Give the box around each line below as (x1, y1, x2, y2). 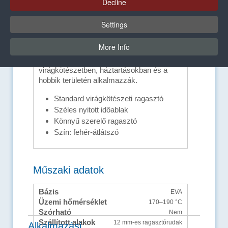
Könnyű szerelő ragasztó (54, 116, 137, 125)
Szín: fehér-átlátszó (54, 127, 119, 136)
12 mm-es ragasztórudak (113, 218, 183, 226)
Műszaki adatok (33, 164, 104, 176)
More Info (98, 42, 130, 52)
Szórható (39, 207, 72, 216)
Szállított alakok (39, 217, 96, 226)
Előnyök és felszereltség (33, 32, 143, 44)
